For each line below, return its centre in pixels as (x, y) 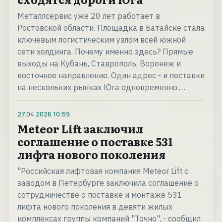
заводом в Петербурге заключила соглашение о (108, 183)
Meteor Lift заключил (80, 129)
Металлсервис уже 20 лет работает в (89, 16)
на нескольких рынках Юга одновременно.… (101, 87)
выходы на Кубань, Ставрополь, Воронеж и (99, 64)
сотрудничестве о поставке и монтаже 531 (100, 195)
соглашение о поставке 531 (95, 142)
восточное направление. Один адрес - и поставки (111, 76)
